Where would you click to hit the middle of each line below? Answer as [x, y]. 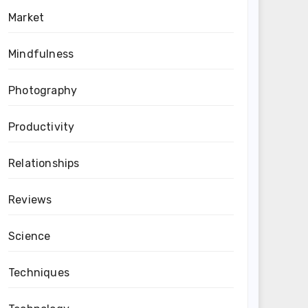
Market [26, 18]
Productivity [42, 127]
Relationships [44, 163]
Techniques [39, 273]
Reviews [30, 200]
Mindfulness [41, 54]
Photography [43, 90]
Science [30, 236]
